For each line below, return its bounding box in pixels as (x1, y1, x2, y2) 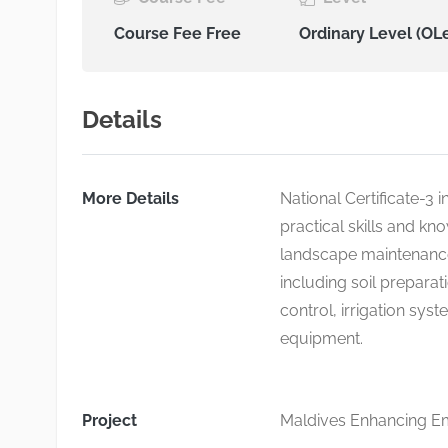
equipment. (279, 329, 367, 348)
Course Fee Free (114, 24, 241, 43)
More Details (82, 189, 179, 208)
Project (82, 411, 137, 430)
